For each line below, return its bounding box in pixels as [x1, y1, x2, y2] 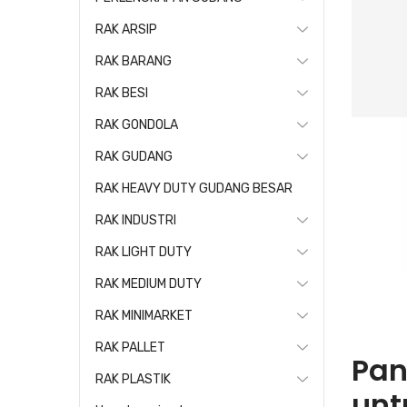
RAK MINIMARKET [95, 308, 193, 323]
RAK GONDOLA [95, 117, 178, 133]
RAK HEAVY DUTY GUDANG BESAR [95, 181, 293, 196]
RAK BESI [95, 85, 148, 101]
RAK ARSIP [95, 22, 157, 37]
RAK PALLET [95, 340, 165, 355]
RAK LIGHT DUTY [95, 244, 192, 260]
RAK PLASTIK [95, 372, 171, 387]
